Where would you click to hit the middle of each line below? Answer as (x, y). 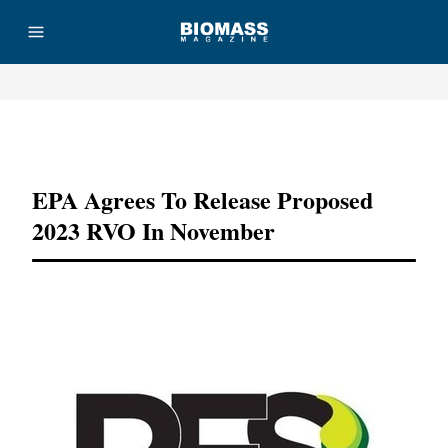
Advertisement (224, 139)
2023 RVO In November (153, 230)
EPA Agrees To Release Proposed (202, 199)
